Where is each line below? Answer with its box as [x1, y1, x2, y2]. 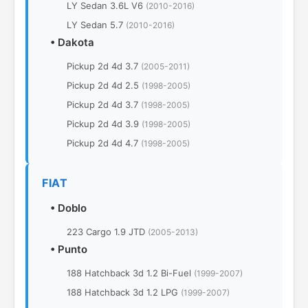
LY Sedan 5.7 [67, 19, 126, 31]
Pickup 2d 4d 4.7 [67, 137, 141, 149]
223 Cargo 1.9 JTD [67, 226, 148, 238]
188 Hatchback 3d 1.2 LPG [67, 287, 181, 298]
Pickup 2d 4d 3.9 [67, 118, 142, 130]
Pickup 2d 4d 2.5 [67, 80, 142, 91]
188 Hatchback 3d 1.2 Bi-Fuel [67, 267, 194, 279]
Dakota [58, 36, 94, 49]
